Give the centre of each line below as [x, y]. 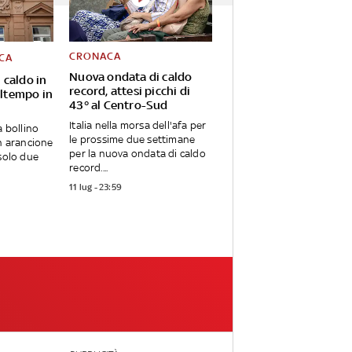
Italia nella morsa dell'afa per [138, 126]
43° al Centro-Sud [119, 105]
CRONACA [95, 57]
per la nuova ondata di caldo [137, 154]
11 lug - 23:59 [96, 187]
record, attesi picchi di [130, 91]
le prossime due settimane [132, 140]
